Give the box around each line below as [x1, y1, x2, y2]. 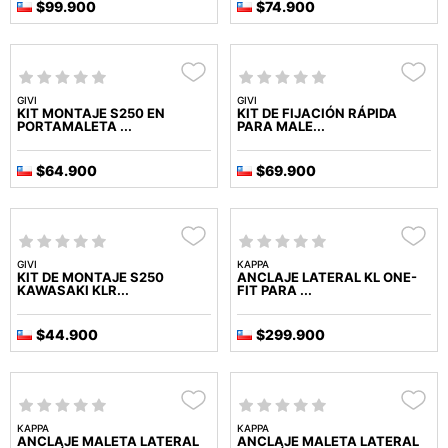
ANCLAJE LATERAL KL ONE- [237, 269, 417, 286]
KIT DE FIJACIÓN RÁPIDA [237, 105, 397, 122]
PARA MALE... [237, 118, 325, 135]
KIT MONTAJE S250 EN [17, 105, 165, 122]
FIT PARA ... [237, 282, 312, 299]
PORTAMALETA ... [17, 118, 132, 135]
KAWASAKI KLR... [17, 282, 129, 299]
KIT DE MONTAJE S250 [17, 269, 164, 286]
